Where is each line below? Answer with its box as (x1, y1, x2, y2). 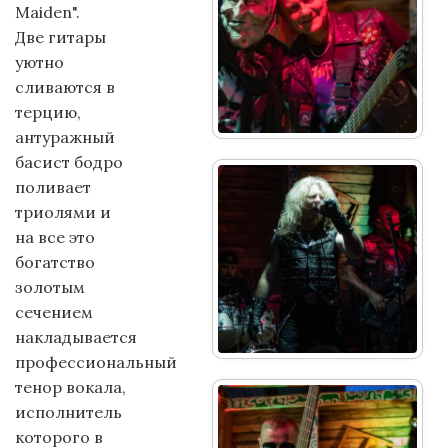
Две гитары (15, 27, 106, 47)
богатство (15, 252, 95, 272)
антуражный (15, 127, 115, 147)
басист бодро (15, 152, 123, 172)
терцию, (15, 102, 81, 122)
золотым (15, 277, 85, 297)
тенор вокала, (15, 377, 126, 397)
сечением (15, 302, 93, 322)
